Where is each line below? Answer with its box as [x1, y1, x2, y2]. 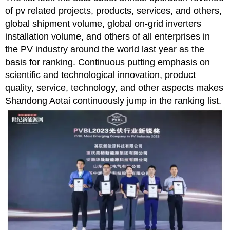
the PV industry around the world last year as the [5, 44, 204, 55]
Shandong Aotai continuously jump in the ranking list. [5, 95, 221, 106]
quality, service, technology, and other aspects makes [5, 83, 223, 93]
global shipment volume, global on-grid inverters [5, 18, 201, 29]
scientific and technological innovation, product [5, 70, 196, 81]
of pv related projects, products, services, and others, [5, 6, 222, 16]
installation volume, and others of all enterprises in [5, 31, 210, 42]
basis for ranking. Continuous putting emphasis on [5, 57, 210, 68]
